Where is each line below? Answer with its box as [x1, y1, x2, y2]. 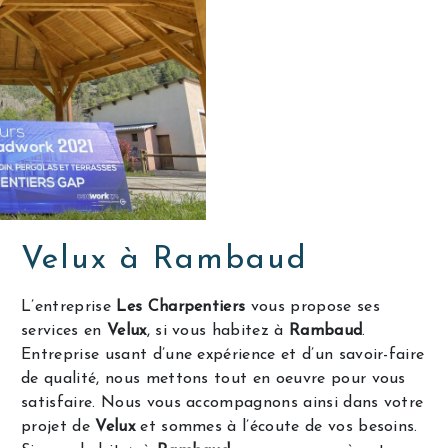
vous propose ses [245, 298, 380, 315]
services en [21, 322, 107, 339]
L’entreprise [21, 298, 117, 315]
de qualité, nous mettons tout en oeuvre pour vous [21, 370, 406, 387]
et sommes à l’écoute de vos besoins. [134, 418, 418, 435]
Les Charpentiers [116, 298, 246, 315]
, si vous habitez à [146, 322, 289, 339]
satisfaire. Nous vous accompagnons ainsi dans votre [21, 394, 424, 411]
